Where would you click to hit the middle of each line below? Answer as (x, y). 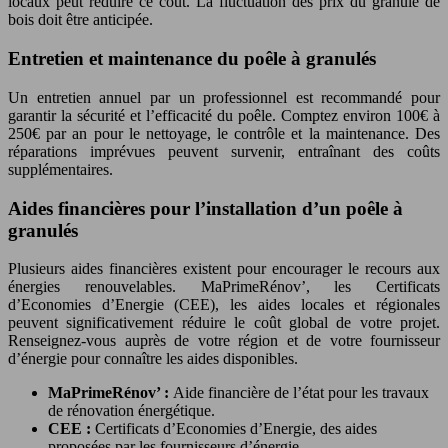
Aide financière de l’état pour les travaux (301, 393)
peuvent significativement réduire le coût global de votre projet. (224, 323)
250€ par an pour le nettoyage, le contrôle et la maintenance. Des (224, 133)
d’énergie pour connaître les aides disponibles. (153, 359)
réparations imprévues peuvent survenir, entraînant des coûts (224, 151)
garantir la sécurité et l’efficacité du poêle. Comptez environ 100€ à (224, 115)
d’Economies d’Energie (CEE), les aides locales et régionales (224, 305)
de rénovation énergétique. (131, 411)
